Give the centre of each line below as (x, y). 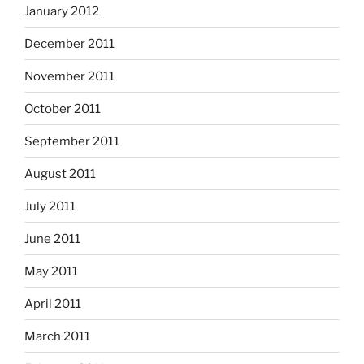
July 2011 (50, 206)
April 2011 (53, 303)
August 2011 (60, 173)
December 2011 (69, 43)
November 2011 (69, 76)
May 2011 (51, 271)
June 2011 (52, 238)
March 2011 (57, 336)
